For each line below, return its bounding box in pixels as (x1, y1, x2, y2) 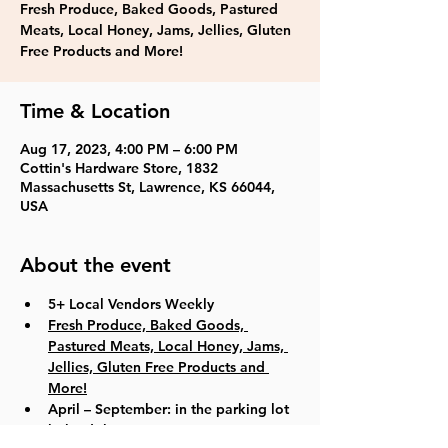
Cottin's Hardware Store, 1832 (20, 159, 218, 177)
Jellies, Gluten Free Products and (48, 358, 269, 376)
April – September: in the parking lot (48, 400, 293, 418)
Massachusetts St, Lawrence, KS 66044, (20, 178, 275, 196)
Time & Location (20, 99, 170, 123)
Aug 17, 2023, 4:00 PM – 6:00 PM (20, 140, 238, 158)
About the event (20, 253, 171, 277)
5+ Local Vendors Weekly (48, 295, 214, 313)
